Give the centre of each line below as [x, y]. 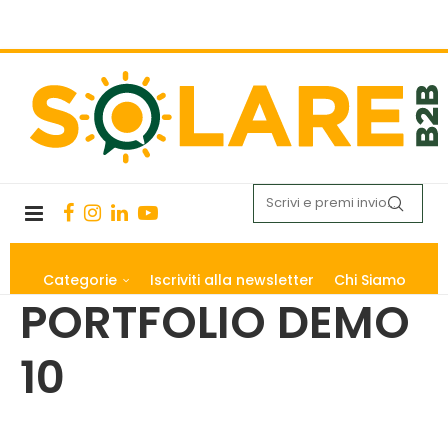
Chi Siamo [369, 279]
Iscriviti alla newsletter [231, 279]
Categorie [79, 279]
